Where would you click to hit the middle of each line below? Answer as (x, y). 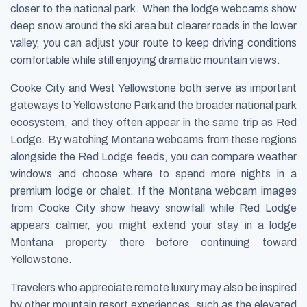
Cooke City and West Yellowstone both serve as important (153, 88)
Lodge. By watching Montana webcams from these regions (153, 139)
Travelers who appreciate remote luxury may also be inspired (153, 287)
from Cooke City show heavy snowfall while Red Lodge (153, 208)
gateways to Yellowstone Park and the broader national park (153, 105)
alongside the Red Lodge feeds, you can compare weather (153, 156)
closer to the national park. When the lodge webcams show (153, 8)
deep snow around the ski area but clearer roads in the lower (153, 25)
